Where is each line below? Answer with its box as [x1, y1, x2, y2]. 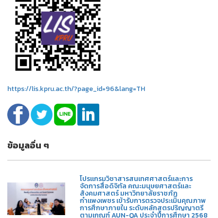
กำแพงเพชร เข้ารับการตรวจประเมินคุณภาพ [80, 196, 206, 206]
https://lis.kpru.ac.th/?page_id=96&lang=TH [7, 84, 145, 94]
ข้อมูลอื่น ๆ [7, 139, 49, 152]
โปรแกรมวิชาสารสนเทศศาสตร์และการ [80, 174, 193, 184]
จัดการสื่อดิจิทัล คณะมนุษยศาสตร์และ [80, 181, 192, 192]
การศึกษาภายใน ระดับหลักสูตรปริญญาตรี [80, 203, 204, 214]
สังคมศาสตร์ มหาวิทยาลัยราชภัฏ [80, 188, 178, 199]
